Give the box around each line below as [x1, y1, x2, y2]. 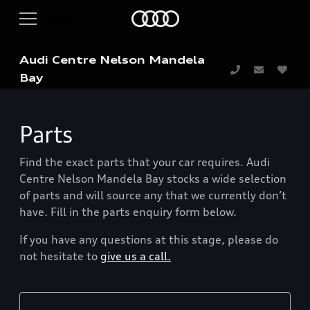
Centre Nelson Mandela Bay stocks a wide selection [19, 172, 286, 186]
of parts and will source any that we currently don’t [19, 188, 286, 203]
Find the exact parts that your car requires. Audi [19, 155, 270, 170]
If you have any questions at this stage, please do [19, 232, 278, 247]
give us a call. [100, 249, 171, 264]
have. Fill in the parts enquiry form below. [19, 205, 237, 219]
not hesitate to [19, 249, 100, 264]
